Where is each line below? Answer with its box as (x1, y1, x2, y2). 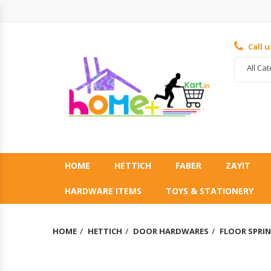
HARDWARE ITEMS (65, 184, 142, 197)
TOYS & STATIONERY (166, 184, 253, 197)
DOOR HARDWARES (133, 225, 209, 237)
